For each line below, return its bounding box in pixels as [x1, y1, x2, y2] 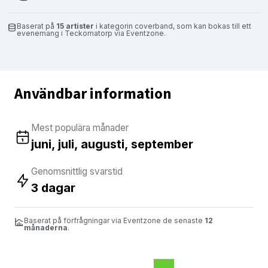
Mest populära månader [31, 121, 129, 133]
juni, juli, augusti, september [31, 136, 193, 151]
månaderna [24, 223, 68, 232]
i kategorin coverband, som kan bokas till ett [94, 21, 251, 31]
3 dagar [31, 180, 75, 195]
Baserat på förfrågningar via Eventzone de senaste [24, 215, 205, 225]
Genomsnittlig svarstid [31, 165, 123, 177]
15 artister [56, 21, 94, 31]
